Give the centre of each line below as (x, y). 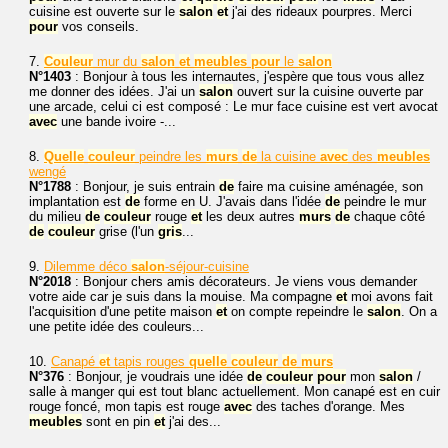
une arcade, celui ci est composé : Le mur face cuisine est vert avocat (233, 106)
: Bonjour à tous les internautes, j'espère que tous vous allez (248, 76)
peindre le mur (383, 201)
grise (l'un (126, 231)
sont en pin (118, 421)
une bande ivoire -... (116, 121)
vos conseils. (98, 26)
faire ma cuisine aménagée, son (328, 186)
